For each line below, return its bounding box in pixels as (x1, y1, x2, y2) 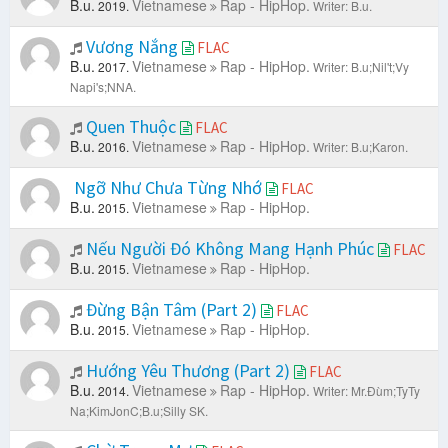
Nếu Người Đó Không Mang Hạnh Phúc (82, 237, 378, 261)
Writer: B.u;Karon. (313, 138, 408, 156)
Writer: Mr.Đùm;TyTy (313, 382, 420, 400)
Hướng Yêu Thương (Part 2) (82, 359, 294, 383)
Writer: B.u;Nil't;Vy (313, 58, 409, 76)
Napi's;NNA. (70, 78, 136, 96)
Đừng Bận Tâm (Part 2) (82, 298, 261, 322)
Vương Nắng (82, 35, 182, 59)
